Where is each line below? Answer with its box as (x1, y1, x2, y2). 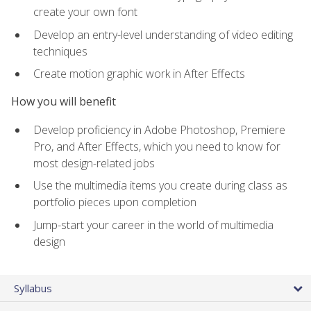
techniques (33, 43, 87, 59)
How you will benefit (11, 94, 116, 110)
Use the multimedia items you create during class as (33, 178, 287, 194)
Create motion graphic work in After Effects (33, 66, 245, 82)
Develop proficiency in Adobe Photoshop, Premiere (33, 121, 285, 137)
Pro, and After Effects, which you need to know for (33, 138, 280, 154)
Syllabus (14, 281, 52, 296)
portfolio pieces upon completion (33, 194, 196, 210)
